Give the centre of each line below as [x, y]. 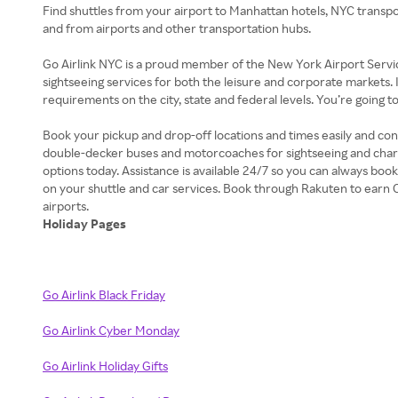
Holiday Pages [86, 223]
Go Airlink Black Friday [104, 295]
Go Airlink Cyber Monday [111, 330]
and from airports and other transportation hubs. [178, 28]
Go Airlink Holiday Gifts [105, 366]
